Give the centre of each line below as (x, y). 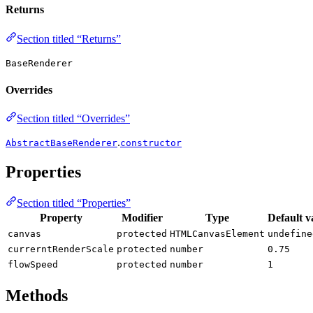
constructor (151, 143)
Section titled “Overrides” (73, 119)
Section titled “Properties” (74, 203)
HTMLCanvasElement (217, 233)
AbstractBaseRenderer (61, 143)
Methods (37, 295)
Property (61, 217)
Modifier (142, 217)
